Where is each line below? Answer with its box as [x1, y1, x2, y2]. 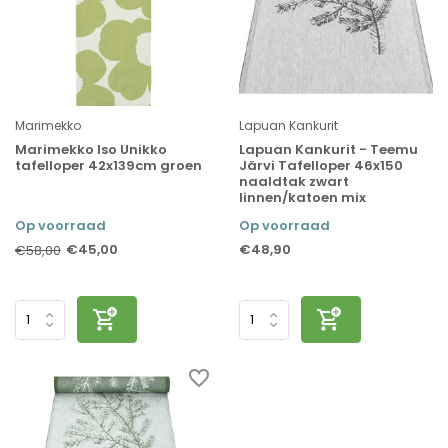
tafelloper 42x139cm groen [15, 156, 202, 176]
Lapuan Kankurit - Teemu [239, 140, 418, 160]
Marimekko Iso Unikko [15, 140, 167, 160]
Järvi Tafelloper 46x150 [239, 156, 403, 176]
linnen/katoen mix [239, 188, 366, 208]
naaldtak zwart [239, 172, 349, 192]
